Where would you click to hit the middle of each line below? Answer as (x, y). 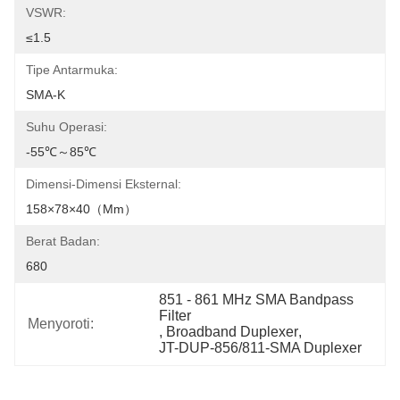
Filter (175, 316)
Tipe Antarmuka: (72, 70)
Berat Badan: (63, 241)
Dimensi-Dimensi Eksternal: (104, 184)
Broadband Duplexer (233, 332)
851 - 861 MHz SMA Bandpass (257, 300)
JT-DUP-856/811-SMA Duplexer (261, 348)
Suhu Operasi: (67, 127)
